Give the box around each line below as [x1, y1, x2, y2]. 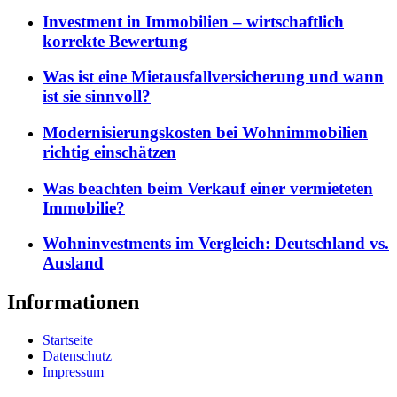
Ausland [43, 253, 104, 273]
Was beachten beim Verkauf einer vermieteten [43, 178, 373, 198]
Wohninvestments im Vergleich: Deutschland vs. [43, 234, 389, 253]
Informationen [7, 291, 139, 315]
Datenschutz [43, 348, 112, 364]
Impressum [43, 364, 104, 380]
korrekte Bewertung [43, 31, 188, 51]
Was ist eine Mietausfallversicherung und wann [43, 67, 384, 87]
